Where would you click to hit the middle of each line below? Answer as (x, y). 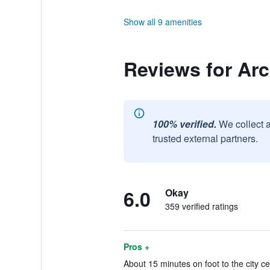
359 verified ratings (201, 206)
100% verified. (184, 124)
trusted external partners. (205, 138)
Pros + (136, 246)
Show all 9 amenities (162, 22)
